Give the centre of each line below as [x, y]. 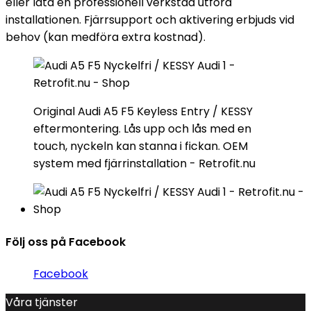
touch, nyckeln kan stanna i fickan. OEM [141, 146]
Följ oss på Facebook [66, 242]
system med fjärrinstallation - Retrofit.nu [144, 164]
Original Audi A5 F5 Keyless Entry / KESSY [143, 112]
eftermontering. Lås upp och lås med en [142, 129]
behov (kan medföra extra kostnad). [106, 37]
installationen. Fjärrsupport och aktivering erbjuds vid [150, 20]
